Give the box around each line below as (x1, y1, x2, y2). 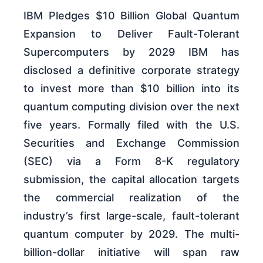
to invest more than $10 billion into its (23, 82, 240, 95)
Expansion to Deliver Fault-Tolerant (23, 28, 240, 41)
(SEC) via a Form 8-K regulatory (23, 155, 240, 168)
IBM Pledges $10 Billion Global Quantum (23, 9, 240, 22)
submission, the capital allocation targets (23, 173, 240, 186)
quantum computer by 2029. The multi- (23, 228, 240, 241)
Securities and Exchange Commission (23, 137, 240, 150)
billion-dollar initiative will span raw (23, 246, 240, 259)
